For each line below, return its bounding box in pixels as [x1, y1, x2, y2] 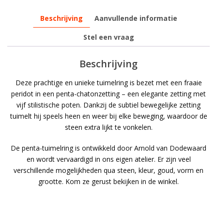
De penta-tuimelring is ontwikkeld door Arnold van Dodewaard [11, 143, 206, 153]
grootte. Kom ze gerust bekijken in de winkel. [38, 176, 179, 186]
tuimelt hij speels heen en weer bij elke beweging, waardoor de [10, 111, 207, 121]
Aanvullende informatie [94, 14, 177, 23]
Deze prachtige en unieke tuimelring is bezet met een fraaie [15, 77, 202, 87]
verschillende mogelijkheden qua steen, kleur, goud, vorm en [14, 165, 203, 175]
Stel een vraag [83, 32, 134, 42]
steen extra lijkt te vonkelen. [64, 122, 153, 132]
